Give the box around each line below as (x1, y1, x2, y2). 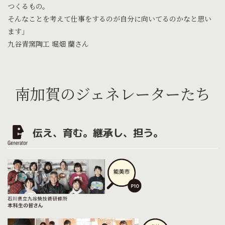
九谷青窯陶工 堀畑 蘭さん (8, 38, 89, 49)
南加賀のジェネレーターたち (15, 82, 210, 104)
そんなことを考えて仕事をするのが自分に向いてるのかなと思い (8, 13, 211, 24)
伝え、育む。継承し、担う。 (33, 125, 163, 140)
